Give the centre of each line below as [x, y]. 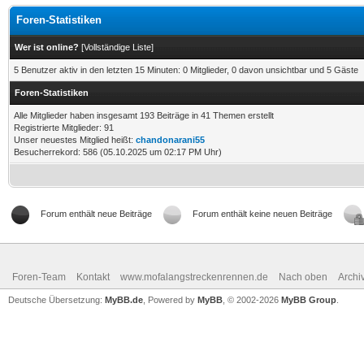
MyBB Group [309, 300]
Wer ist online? [47, 47]
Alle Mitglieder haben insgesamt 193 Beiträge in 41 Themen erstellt [144, 115]
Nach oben [303, 277]
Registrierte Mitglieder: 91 [64, 128]
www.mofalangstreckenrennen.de [194, 277]
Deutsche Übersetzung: [56, 300]
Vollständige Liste [117, 47]
